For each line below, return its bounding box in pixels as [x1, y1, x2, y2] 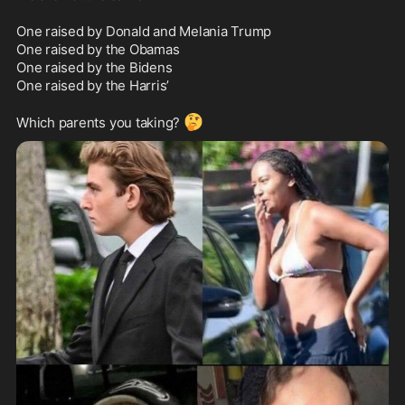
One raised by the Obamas [16, 40, 180, 58]
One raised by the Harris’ [16, 76, 170, 94]
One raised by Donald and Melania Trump [16, 22, 272, 40]
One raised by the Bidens [16, 58, 173, 76]
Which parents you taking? [16, 113, 184, 131]
